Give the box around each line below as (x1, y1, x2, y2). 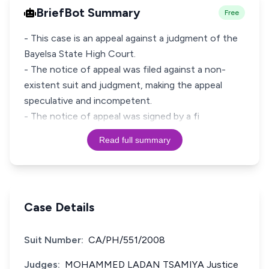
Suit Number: (24, 234, 83, 246)
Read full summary (98, 135, 171, 145)
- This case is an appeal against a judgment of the (24, 32, 238, 44)
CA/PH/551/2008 (88, 234, 165, 246)
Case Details (24, 200, 94, 214)
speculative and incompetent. (24, 95, 152, 106)
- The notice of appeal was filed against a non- (24, 64, 226, 75)
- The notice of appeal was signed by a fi (24, 110, 199, 122)
